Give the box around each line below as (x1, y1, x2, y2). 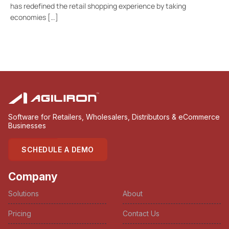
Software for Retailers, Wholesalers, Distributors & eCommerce (8, 112, 220, 122)
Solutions (8, 189, 39, 198)
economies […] (10, 12, 58, 22)
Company (8, 170, 58, 184)
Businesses (8, 121, 46, 130)
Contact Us (123, 209, 159, 218)
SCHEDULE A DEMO (21, 145, 94, 154)
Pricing (8, 209, 31, 218)
